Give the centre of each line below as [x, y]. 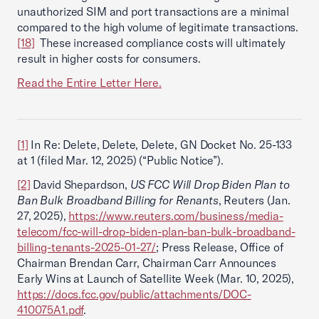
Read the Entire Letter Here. [89, 83]
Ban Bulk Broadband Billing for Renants [118, 200]
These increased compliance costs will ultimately [160, 43]
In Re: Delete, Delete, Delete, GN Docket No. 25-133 [160, 145]
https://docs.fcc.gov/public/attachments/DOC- [134, 294]
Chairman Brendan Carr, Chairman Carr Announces [147, 263]
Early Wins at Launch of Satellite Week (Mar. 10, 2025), [156, 278]
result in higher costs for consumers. [109, 58]
